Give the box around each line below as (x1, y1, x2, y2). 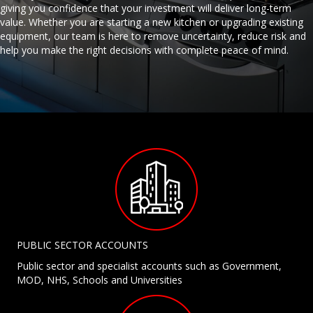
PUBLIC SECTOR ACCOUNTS (17, 238, 148, 252)
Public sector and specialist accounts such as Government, (17, 259, 282, 273)
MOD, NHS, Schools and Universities (17, 273, 182, 287)
